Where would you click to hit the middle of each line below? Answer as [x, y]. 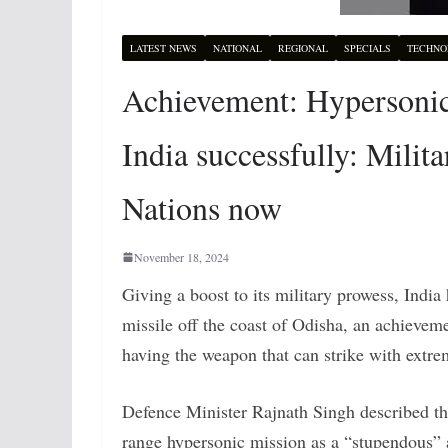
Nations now [202, 207]
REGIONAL [303, 48]
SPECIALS [367, 48]
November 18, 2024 [181, 257]
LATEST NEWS [163, 48]
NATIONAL [237, 48]
